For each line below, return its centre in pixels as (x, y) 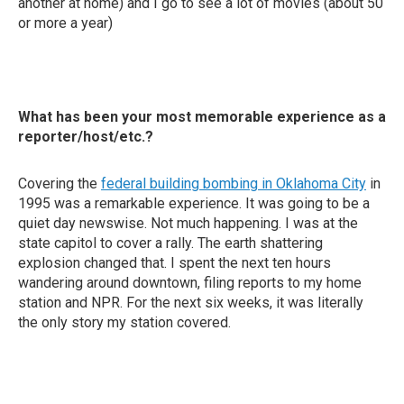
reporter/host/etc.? (86, 137)
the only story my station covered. (124, 322)
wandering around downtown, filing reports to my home (190, 283)
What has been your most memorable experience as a (202, 117)
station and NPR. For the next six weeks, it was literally (191, 303)
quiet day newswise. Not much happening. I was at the (188, 223)
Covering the (60, 184)
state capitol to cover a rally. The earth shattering (170, 243)
